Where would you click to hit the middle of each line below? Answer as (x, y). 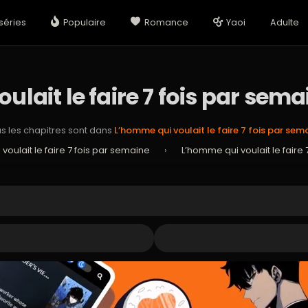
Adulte (285, 22)
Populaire (85, 22)
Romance (166, 22)
